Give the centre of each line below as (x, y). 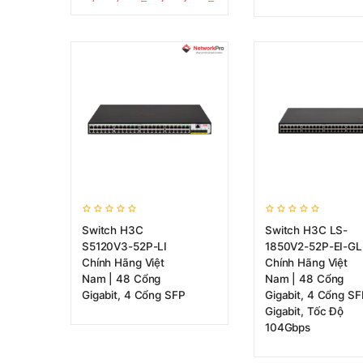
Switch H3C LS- (307, 230)
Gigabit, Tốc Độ (304, 311)
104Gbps (288, 327)
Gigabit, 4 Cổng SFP (134, 295)
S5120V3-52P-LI (125, 246)
